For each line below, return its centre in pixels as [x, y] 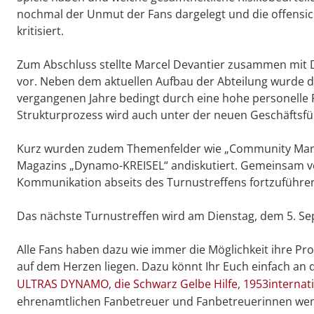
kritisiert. [40, 31]
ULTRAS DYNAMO [63, 284]
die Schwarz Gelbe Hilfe [176, 284]
